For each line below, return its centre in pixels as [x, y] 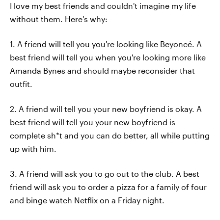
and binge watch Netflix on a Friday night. [87, 200]
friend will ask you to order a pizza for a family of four [108, 187]
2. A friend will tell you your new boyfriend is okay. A [106, 109]
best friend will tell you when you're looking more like [108, 57]
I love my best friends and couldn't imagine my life [103, 6]
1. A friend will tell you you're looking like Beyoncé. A [106, 44]
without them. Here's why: [59, 19]
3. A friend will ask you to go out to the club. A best [105, 174]
